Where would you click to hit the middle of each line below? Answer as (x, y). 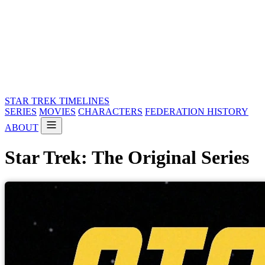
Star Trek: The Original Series (127, 158)
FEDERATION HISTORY (197, 112)
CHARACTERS (110, 112)
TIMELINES (84, 101)
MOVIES (57, 112)
